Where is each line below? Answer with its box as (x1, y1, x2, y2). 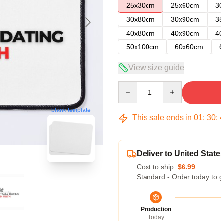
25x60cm (171, 1, 199, 9)
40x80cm (126, 29, 155, 37)
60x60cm (175, 43, 203, 51)
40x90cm (171, 29, 199, 37)
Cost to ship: (137, 163, 178, 171)
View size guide (128, 63, 184, 72)
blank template (51, 106, 91, 113)
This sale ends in (130, 113, 194, 122)
